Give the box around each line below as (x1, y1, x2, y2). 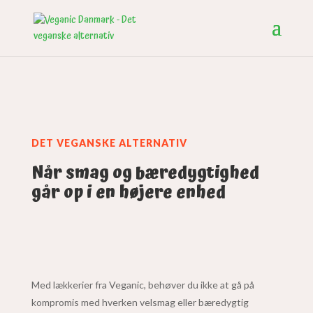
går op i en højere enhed (31, 180, 226, 206)
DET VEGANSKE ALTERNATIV (31, 137, 187, 149)
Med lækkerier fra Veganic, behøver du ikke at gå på (31, 279, 254, 291)
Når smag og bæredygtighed (31, 160, 259, 187)
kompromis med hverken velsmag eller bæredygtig (31, 296, 249, 308)
